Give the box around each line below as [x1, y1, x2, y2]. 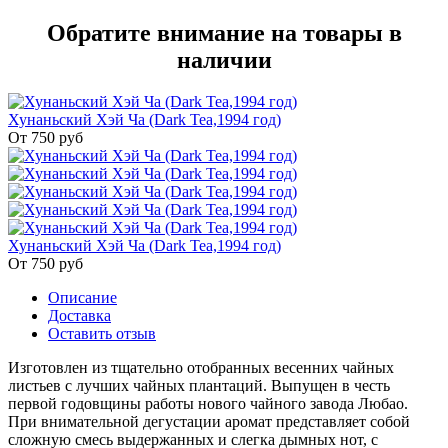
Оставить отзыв [48, 325, 156, 343]
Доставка [48, 307, 111, 325]
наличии [176, 46, 272, 73]
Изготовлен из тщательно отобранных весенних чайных [8, 359, 394, 377]
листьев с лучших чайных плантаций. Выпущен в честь [8, 377, 390, 395]
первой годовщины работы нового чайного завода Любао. [8, 395, 408, 413]
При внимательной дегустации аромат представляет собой [8, 413, 410, 431]
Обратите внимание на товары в [46, 19, 402, 46]
